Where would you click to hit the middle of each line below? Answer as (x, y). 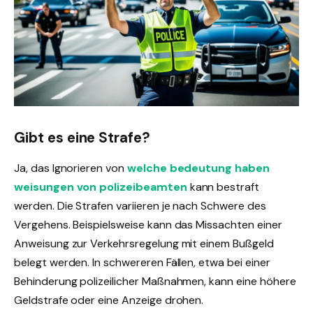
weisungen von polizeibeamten (101, 187)
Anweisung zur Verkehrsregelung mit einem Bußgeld (144, 244)
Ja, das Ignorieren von (71, 168)
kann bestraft (223, 187)
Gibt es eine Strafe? (82, 137)
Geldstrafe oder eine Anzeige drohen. (109, 300)
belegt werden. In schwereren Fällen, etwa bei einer (142, 263)
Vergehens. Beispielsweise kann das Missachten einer (148, 225)
